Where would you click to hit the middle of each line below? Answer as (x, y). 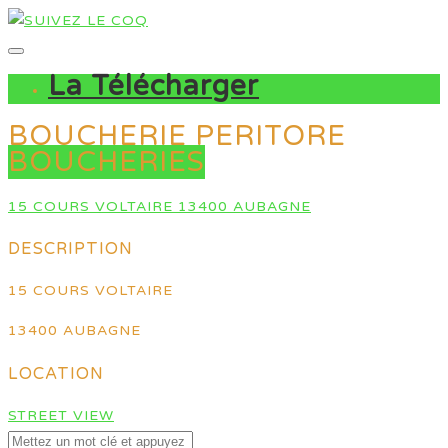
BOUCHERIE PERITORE (177, 135)
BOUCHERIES (106, 161)
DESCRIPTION (70, 248)
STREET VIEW (61, 415)
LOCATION (56, 373)
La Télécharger (153, 86)
